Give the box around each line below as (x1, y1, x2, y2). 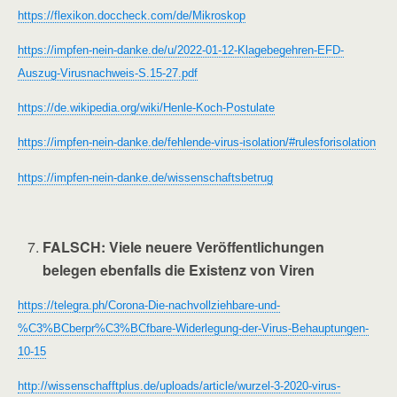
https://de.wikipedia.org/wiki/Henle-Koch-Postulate (18, 101, 275, 115)
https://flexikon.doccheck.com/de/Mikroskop (18, 8, 245, 22)
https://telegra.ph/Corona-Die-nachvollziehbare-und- (18, 298, 280, 312)
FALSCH (43, 237, 102, 258)
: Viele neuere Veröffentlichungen (101, 237, 325, 258)
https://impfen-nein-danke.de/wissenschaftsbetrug (18, 170, 273, 184)
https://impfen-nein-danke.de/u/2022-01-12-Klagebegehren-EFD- (18, 43, 344, 57)
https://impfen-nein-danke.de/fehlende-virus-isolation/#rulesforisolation (18, 136, 376, 150)
